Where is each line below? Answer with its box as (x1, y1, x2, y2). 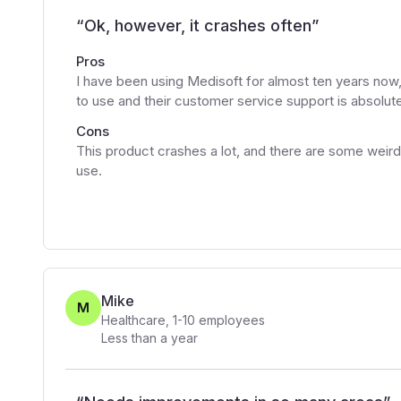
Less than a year (101, 330, 198, 346)
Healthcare (101, 312, 166, 328)
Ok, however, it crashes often (84, 16, 311, 35)
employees (195, 312, 265, 328)
